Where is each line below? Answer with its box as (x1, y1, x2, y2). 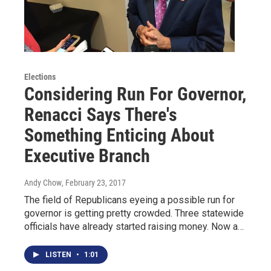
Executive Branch (24, 145, 150, 167)
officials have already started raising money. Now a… (24, 221, 244, 233)
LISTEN (45, 250, 73, 260)
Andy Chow (24, 178, 62, 188)
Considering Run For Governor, (24, 83, 246, 105)
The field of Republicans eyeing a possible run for (24, 194, 235, 206)
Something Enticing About (24, 125, 214, 146)
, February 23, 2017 (62, 178, 126, 188)
